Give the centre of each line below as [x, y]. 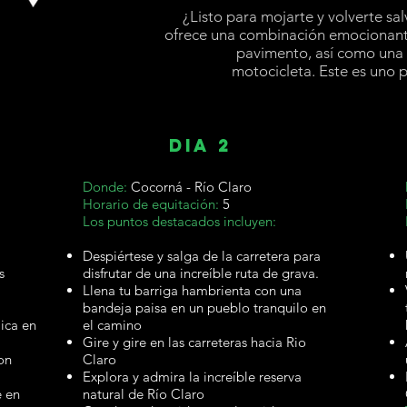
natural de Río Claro [144, 394]
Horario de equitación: [151, 204]
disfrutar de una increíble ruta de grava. [201, 273]
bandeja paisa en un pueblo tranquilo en [204, 308]
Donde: [105, 187]
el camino [112, 325]
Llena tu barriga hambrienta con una [192, 290]
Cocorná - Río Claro [189, 187]
